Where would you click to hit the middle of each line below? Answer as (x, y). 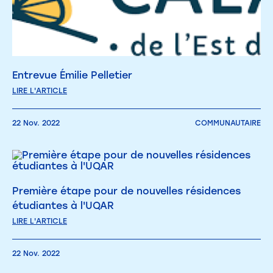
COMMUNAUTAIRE (228, 123)
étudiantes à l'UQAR (63, 205)
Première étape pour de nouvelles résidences (126, 191)
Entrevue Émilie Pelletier (72, 75)
